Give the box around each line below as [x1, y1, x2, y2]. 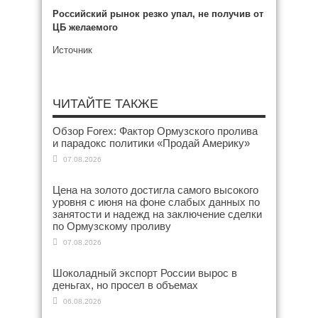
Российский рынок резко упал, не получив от [53, 9, 263, 19]
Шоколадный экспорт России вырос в [53, 267, 237, 279]
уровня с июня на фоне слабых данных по [53, 196, 260, 208]
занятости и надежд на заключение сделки [53, 208, 262, 220]
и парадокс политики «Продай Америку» [53, 137, 250, 149]
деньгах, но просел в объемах [53, 279, 198, 291]
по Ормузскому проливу [53, 220, 171, 232]
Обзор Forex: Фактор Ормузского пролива [53, 125, 258, 137]
